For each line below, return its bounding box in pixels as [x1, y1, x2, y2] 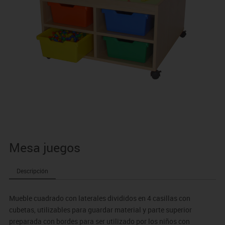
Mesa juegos [9, 139, 80, 156]
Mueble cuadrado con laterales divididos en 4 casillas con [9, 193, 190, 203]
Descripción [16, 167, 48, 175]
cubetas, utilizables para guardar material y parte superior [9, 205, 192, 215]
